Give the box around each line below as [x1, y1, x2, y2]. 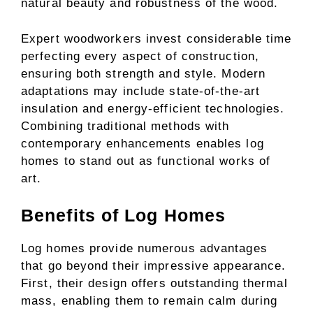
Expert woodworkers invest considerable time [21, 31, 292, 45]
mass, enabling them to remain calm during [21, 294, 278, 307]
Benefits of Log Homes [21, 205, 226, 225]
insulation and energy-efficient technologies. [21, 101, 285, 115]
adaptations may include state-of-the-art [21, 84, 261, 98]
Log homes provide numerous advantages [21, 242, 268, 255]
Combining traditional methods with [21, 119, 230, 133]
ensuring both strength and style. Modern [21, 66, 266, 80]
